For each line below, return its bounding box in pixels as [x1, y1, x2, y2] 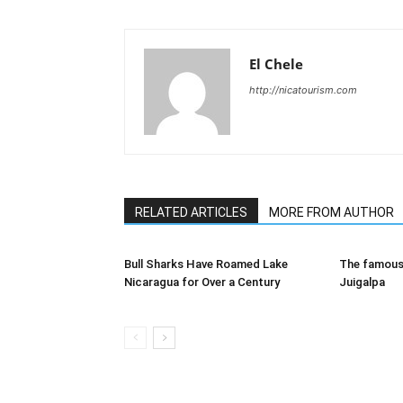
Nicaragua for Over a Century [124, 275, 280, 290]
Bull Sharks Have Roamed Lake [124, 257, 288, 272]
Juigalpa [339, 275, 385, 290]
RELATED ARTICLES [135, 205, 247, 220]
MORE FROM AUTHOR [269, 205, 394, 220]
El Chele [249, 55, 303, 74]
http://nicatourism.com [249, 84, 357, 97]
